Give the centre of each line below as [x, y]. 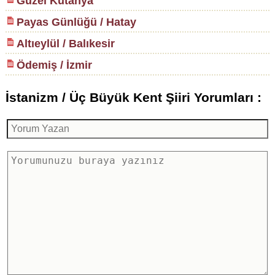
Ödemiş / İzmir [54, 65]
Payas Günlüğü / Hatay [76, 22]
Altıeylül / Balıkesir [65, 44]
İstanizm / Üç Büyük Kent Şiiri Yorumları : [133, 97]
